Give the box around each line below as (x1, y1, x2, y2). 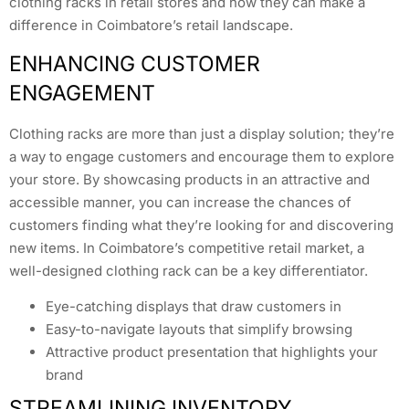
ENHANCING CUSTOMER (9, 51, 260, 78)
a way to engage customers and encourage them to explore (9, 148, 394, 166)
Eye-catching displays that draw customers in (46, 298, 341, 316)
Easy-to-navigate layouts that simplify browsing (46, 320, 352, 339)
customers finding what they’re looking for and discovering (9, 216, 393, 235)
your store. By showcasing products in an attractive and (9, 171, 370, 189)
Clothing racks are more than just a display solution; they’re (9, 125, 394, 143)
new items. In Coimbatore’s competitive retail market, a (9, 239, 364, 257)
